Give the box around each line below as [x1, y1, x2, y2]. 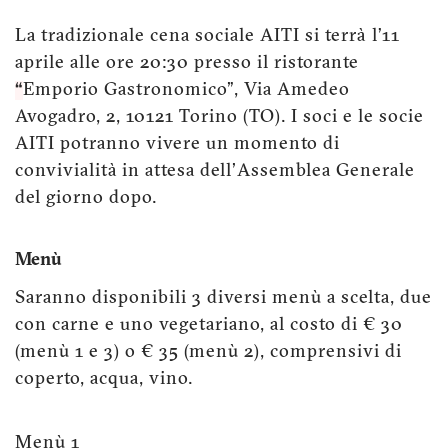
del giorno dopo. [15, 188, 157, 208]
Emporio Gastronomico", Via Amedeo [23, 80, 350, 100]
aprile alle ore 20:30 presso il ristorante [15, 53, 359, 73]
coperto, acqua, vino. [15, 369, 193, 389]
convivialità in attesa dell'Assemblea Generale [15, 161, 415, 181]
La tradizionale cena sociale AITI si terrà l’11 [15, 26, 400, 46]
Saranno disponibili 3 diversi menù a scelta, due [15, 288, 432, 308]
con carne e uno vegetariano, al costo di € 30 [15, 315, 403, 335]
